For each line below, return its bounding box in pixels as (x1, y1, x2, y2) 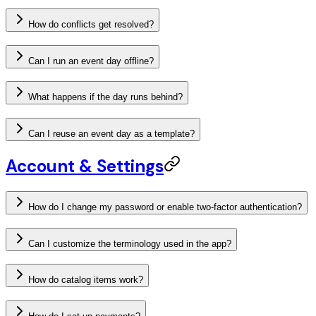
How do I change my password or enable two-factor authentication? (28, 202, 302, 212)
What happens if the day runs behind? (28, 92, 183, 103)
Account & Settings (6, 155, 164, 178)
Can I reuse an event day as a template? (28, 128, 195, 140)
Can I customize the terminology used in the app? (28, 238, 231, 249)
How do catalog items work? (28, 274, 143, 286)
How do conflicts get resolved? (28, 19, 154, 30)
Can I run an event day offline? (28, 55, 154, 66)
